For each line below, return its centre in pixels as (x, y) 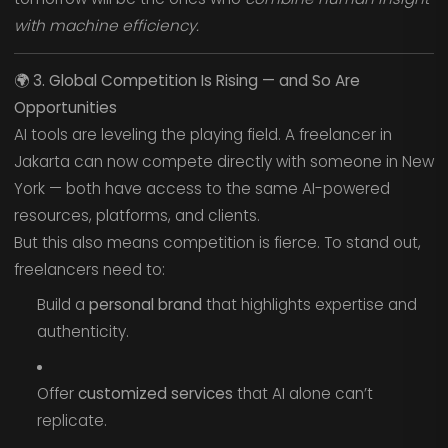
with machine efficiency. (106, 26)
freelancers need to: (89, 270)
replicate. (71, 420)
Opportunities (65, 108)
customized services (155, 393)
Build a (62, 304)
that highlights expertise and (309, 304)
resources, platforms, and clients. (136, 216)
